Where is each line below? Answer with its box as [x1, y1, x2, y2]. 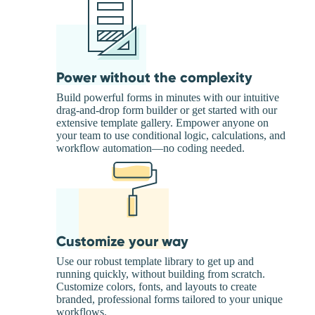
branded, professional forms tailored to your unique [56, 293, 283, 306]
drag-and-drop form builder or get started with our [56, 104, 277, 117]
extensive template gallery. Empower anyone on [56, 117, 269, 129]
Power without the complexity [56, 69, 252, 86]
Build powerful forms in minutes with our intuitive [56, 91, 279, 104]
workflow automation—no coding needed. [56, 142, 245, 155]
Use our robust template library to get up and [56, 255, 254, 268]
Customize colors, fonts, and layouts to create [56, 281, 257, 293]
